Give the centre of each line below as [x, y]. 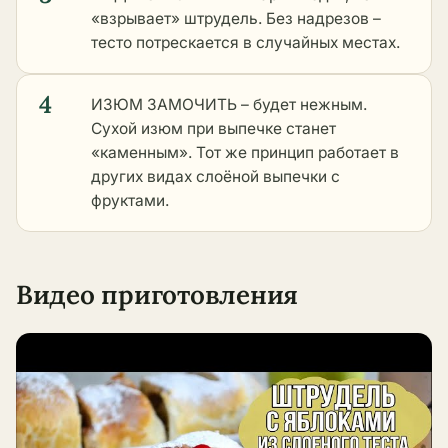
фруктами [128, 201]
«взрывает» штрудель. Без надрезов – [236, 19]
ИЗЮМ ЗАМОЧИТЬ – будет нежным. [229, 105]
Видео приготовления [157, 295]
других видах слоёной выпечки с [215, 177]
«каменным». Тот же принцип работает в [245, 153]
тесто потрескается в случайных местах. [245, 43]
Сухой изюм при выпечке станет [213, 129]
